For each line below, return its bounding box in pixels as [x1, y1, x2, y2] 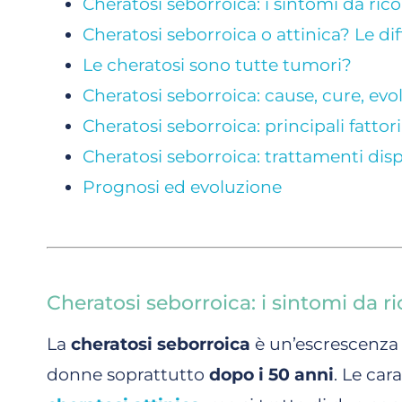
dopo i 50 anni [209, 363, 334, 385]
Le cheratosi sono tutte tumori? [83, 55, 352, 76]
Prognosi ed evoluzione [83, 177, 282, 198]
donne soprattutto [47, 363, 209, 385]
